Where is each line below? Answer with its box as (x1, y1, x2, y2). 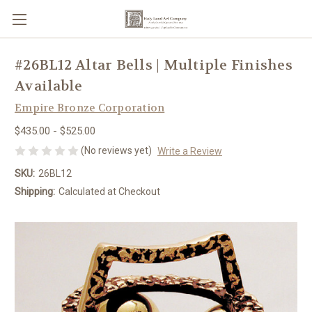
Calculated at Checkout (58, 185, 160, 197)
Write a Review (157, 145, 222, 157)
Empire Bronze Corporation (15, 101, 165, 115)
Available (15, 77, 83, 95)
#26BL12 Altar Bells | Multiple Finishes (15, 56, 292, 75)
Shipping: (15, 185, 55, 197)
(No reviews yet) (81, 144, 152, 156)
